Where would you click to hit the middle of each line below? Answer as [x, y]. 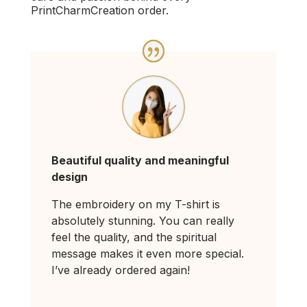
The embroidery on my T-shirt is [135, 205]
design [69, 177]
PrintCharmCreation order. [99, 10]
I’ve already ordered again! [120, 270]
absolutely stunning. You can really [143, 221]
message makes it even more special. [147, 254]
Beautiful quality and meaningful [140, 161]
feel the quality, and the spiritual [134, 237]
